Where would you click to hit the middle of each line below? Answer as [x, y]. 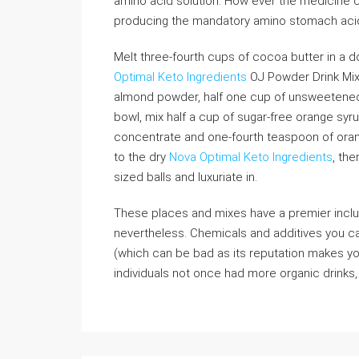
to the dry [141, 157]
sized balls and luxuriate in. [186, 177]
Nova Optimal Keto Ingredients [251, 157]
